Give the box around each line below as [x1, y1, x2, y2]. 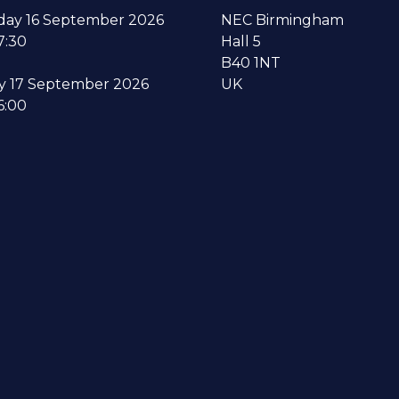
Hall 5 [221, 33, 261, 51]
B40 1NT [221, 54, 281, 72]
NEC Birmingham [221, 12, 344, 29]
